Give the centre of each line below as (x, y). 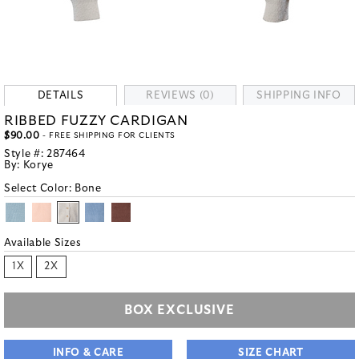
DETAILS (61, 96)
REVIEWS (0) (180, 96)
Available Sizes (43, 243)
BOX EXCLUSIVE (179, 310)
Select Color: (40, 189)
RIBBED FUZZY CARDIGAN (96, 121)
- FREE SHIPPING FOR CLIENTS (107, 135)
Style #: (25, 154)
